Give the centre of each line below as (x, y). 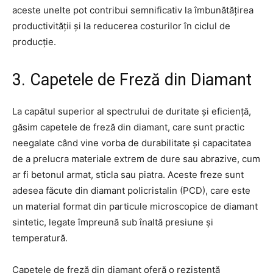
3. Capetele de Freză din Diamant (132, 80)
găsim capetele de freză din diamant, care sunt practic (128, 127)
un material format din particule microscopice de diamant (135, 206)
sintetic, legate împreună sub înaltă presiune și (113, 222)
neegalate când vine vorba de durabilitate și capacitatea (132, 143)
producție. (34, 41)
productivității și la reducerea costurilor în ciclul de (121, 26)
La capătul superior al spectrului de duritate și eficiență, (132, 111)
